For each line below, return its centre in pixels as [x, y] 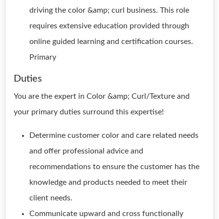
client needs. [51, 198]
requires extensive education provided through [109, 26]
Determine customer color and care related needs [114, 135]
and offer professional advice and [86, 151]
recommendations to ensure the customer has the [114, 167]
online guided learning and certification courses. [111, 42]
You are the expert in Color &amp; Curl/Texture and [102, 96]
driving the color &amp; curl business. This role [109, 10]
